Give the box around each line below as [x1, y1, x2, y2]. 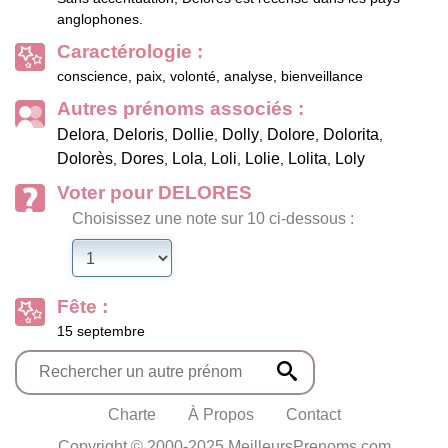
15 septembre [57, 323, 145, 340]
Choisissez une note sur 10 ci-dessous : [72, 210, 354, 228]
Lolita [288, 150, 327, 168]
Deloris [113, 126, 164, 144]
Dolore [267, 126, 315, 144]
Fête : [57, 296, 108, 318]
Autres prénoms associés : [57, 98, 304, 120]
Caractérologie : [57, 41, 203, 63]
